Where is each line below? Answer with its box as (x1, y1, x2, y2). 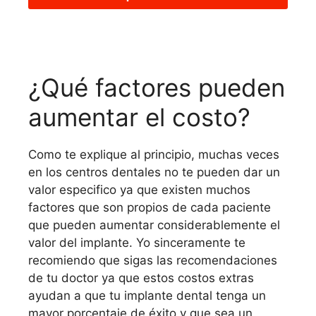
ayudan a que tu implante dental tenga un (28, 288, 266, 303)
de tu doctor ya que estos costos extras (28, 271, 254, 286)
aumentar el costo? (28, 102, 250, 133)
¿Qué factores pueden (28, 73, 285, 103)
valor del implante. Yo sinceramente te (28, 236, 245, 250)
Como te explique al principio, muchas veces (28, 147, 279, 162)
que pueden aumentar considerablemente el (28, 218, 280, 233)
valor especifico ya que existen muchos (28, 183, 250, 197)
